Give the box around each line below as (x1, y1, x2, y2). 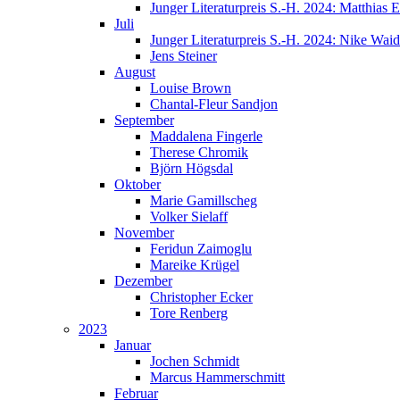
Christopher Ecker (150, 289, 253, 304)
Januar (114, 337, 151, 353)
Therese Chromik (150, 145, 248, 160)
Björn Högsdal (150, 161, 233, 176)
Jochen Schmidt (150, 354, 239, 369)
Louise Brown (150, 80, 231, 96)
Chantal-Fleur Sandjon (150, 96, 278, 112)
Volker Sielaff (150, 209, 228, 224)
